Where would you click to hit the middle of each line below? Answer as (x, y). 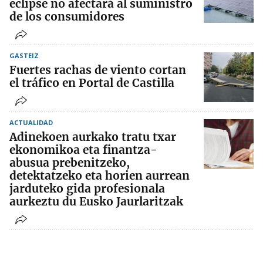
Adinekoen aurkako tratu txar (93, 137)
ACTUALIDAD (31, 123)
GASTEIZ (24, 56)
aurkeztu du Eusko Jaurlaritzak (96, 202)
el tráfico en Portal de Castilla (92, 83)
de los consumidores (67, 17)
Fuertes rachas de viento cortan (98, 70)
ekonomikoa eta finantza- (83, 150)
